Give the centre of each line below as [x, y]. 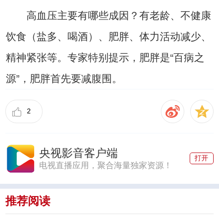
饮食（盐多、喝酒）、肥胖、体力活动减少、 [108, 37]
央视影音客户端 [78, 153]
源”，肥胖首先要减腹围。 [64, 79]
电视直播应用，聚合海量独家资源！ [105, 166]
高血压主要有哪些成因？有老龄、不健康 [108, 16]
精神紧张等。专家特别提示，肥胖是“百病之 [105, 58]
